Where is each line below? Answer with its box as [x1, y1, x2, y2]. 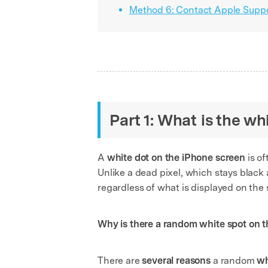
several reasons [142, 255, 211, 266]
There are [98, 255, 142, 266]
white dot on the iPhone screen [106, 152, 245, 163]
